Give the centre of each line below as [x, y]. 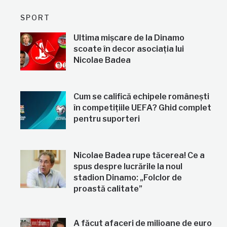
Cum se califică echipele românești [142, 97]
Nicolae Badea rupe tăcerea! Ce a [139, 156]
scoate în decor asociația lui [129, 49]
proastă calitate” [108, 189]
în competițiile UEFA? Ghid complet [143, 108]
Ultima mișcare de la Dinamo [129, 38]
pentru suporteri [107, 119]
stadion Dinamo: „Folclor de [128, 178]
